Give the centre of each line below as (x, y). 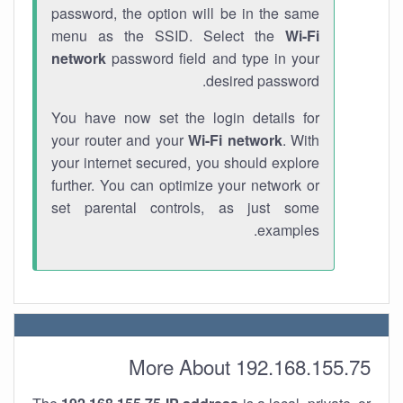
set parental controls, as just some (185, 207)
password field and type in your (213, 58)
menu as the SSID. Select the (168, 36)
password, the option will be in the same (185, 13)
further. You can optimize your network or (185, 185)
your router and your (120, 140)
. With (300, 140)
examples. (288, 230)
